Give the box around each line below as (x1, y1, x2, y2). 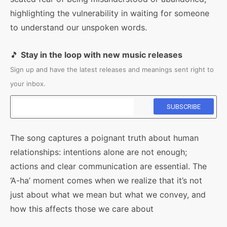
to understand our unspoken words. (10, 22, 147, 32)
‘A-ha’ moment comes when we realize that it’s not (10, 175, 202, 185)
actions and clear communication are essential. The (10, 161, 207, 171)
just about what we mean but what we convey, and (10, 190, 206, 200)
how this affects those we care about (10, 204, 154, 214)
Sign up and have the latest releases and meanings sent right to (10, 65, 214, 73)
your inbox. (10, 80, 46, 88)
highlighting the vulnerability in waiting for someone (10, 8, 209, 18)
